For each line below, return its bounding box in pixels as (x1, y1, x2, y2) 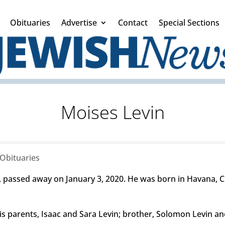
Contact (118, 17, 148, 28)
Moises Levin (60, 99, 165, 125)
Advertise (61, 17, 97, 28)
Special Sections (159, 17, 219, 28)
